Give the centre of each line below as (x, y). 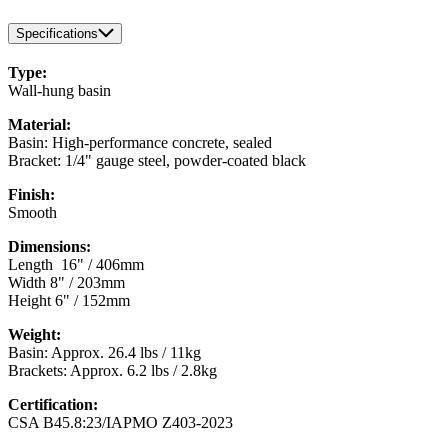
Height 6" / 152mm (69, 301)
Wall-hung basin (59, 91)
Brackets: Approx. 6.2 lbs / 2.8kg (112, 371)
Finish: (31, 195)
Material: (39, 125)
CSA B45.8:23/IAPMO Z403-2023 (120, 423)
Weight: (34, 335)
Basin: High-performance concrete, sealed (140, 143)
